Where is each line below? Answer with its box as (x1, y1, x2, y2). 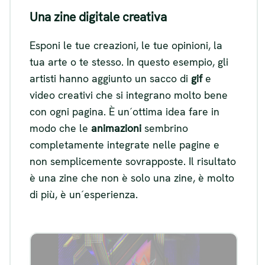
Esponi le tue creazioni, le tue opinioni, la (30, 38, 222, 53)
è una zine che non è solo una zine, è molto (30, 171, 234, 185)
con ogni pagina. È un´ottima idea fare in (30, 105, 219, 119)
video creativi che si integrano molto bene (30, 88, 228, 102)
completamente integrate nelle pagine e (30, 138, 219, 152)
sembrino (141, 121, 188, 135)
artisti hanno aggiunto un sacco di (30, 72, 191, 86)
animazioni (91, 121, 141, 135)
